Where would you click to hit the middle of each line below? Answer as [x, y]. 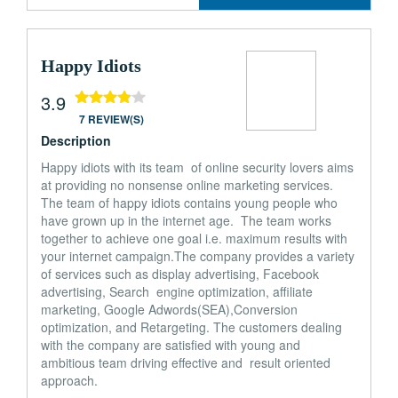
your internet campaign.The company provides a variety [198, 256]
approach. [69, 380]
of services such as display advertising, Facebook [180, 274]
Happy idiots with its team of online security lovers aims [197, 167]
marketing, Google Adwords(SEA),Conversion [169, 309]
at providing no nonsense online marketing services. [187, 185]
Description [76, 140]
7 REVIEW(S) [111, 119]
